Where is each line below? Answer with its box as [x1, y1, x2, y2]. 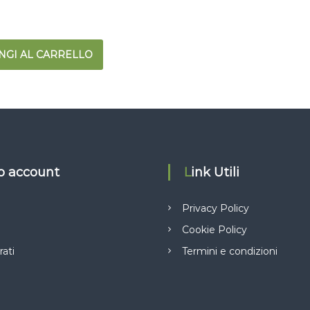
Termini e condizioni [182, 244, 278, 257]
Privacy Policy [182, 201, 250, 215]
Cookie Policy [182, 223, 248, 236]
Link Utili [191, 164, 240, 180]
